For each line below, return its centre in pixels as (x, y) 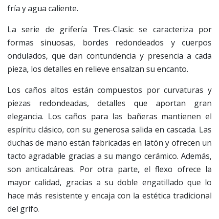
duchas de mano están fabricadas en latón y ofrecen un (109, 143)
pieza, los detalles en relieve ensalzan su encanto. (98, 69)
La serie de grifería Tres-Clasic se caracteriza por (109, 30)
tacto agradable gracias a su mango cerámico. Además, (109, 156)
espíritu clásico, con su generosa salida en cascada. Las (109, 130)
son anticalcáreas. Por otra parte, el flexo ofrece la (109, 169)
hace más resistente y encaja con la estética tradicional (109, 196)
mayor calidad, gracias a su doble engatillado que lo (109, 183)
